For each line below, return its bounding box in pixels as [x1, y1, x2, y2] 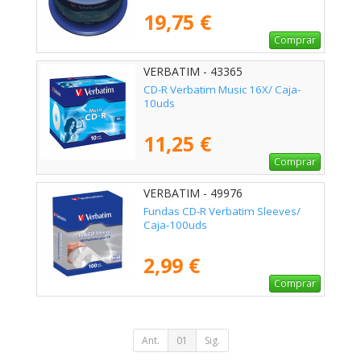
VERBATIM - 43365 [143, 64, 243, 80]
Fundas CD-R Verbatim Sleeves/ [143, 204, 301, 219]
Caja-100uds [143, 218, 207, 233]
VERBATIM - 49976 [143, 185, 243, 201]
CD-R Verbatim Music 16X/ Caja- [143, 82, 301, 98]
